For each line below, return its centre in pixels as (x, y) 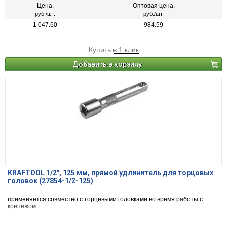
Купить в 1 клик (113, 50)
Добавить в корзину (107, 65)
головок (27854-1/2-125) (50, 181)
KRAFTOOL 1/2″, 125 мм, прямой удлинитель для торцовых (110, 173)
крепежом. (23, 206)
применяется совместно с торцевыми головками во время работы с (105, 199)
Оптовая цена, (154, 6)
